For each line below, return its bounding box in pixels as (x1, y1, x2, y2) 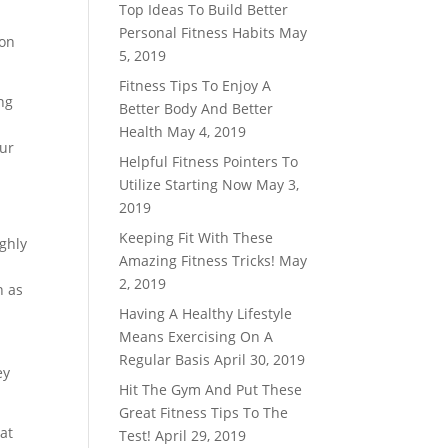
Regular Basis (119, 350, 211, 369)
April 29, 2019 (155, 426, 247, 445)
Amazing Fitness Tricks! (119, 251, 276, 270)
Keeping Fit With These (119, 228, 274, 247)
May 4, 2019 (167, 122, 247, 141)
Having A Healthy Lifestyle (119, 304, 293, 323)
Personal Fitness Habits (119, 23, 276, 42)
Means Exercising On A (119, 327, 274, 346)
